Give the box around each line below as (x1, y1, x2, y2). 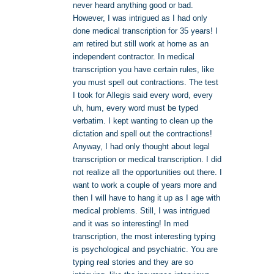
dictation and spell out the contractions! (72, 128, 212, 138)
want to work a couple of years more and (72, 180, 217, 190)
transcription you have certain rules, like (72, 64, 214, 74)
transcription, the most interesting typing (72, 231, 215, 241)
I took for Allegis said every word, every (72, 90, 213, 100)
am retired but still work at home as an (72, 39, 209, 48)
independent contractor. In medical (72, 51, 194, 61)
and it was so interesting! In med (72, 218, 188, 228)
